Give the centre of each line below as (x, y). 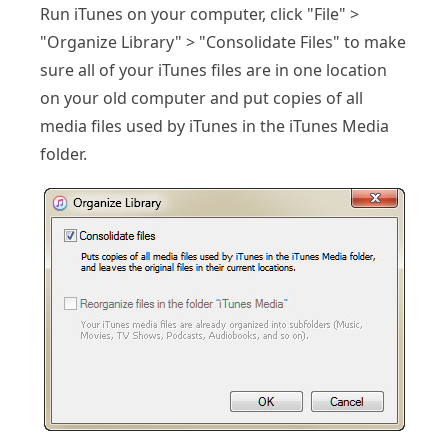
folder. (63, 153)
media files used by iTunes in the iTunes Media (214, 125)
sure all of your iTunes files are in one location (213, 69)
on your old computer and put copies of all (201, 97)
